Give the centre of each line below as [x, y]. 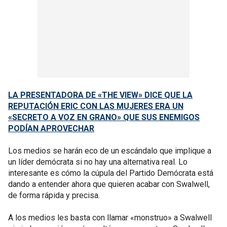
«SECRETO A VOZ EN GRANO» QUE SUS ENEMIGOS [104, 117]
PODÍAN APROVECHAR [51, 128]
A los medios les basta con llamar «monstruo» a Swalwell [110, 218]
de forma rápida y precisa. [54, 195]
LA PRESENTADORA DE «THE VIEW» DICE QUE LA [100, 95]
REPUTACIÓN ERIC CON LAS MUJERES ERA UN [96, 106]
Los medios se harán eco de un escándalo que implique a [110, 151]
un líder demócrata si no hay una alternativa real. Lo [98, 162]
